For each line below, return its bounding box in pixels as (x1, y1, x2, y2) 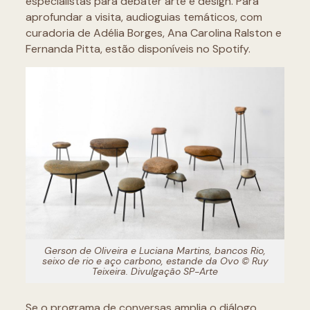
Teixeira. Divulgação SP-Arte (92, 265, 218, 277)
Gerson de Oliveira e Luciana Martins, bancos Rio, (44, 244, 266, 257)
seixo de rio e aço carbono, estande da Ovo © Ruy (42, 255, 268, 267)
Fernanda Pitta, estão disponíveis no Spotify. (25, 42, 250, 56)
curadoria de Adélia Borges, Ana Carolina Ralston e (25, 26, 282, 40)
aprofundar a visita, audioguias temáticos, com (25, 10, 262, 24)
